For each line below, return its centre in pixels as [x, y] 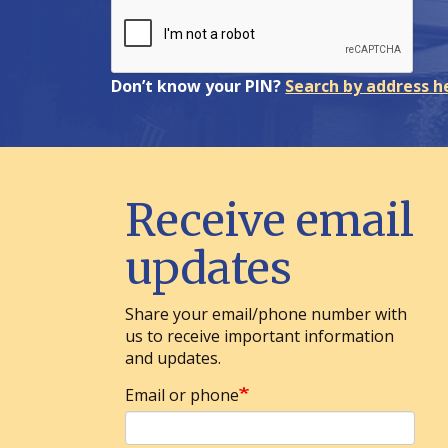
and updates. [172, 357]
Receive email [269, 220]
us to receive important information [259, 335]
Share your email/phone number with [265, 313]
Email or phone [181, 394]
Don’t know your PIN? [198, 85]
